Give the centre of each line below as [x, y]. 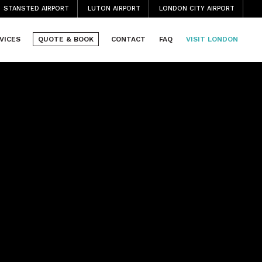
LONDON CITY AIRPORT [197, 8]
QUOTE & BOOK [66, 39]
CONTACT [128, 39]
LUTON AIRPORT [114, 8]
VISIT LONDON [212, 39]
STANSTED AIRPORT [36, 8]
